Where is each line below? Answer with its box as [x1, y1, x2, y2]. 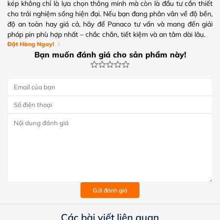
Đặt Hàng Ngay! [7, 40, 54, 48]
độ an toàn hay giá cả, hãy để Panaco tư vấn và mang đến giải [7, 20, 213, 29]
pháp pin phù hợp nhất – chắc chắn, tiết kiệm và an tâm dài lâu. [7, 30, 205, 39]
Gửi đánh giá [93, 186, 127, 194]
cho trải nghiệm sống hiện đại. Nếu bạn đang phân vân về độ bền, [7, 9, 213, 19]
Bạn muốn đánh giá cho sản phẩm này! [34, 50, 186, 60]
